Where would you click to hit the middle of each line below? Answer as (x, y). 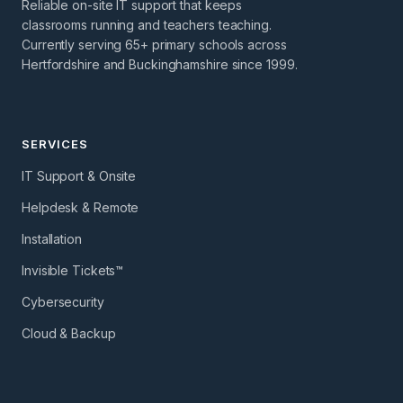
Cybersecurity (63, 301)
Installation (52, 238)
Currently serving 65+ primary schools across (154, 44)
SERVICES (55, 143)
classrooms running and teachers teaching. (147, 24)
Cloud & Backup (69, 333)
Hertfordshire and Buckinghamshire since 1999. (160, 64)
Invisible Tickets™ (73, 270)
